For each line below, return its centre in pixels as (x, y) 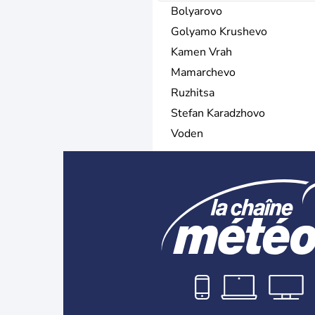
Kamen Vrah (201, 52)
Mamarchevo (203, 72)
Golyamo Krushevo (219, 31)
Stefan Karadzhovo (218, 113)
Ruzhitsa (193, 92)
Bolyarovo (197, 11)
